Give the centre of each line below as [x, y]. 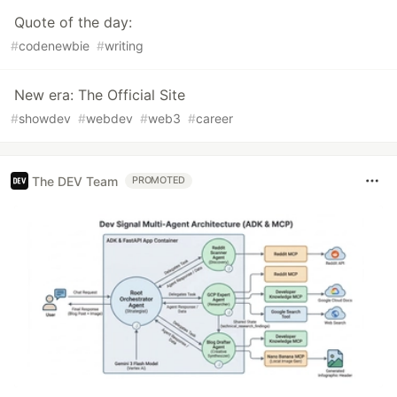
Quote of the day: [73, 23]
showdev [45, 119]
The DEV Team [75, 181]
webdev [109, 119]
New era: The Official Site [100, 95]
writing [124, 46]
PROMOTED [159, 181]
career [214, 119]
